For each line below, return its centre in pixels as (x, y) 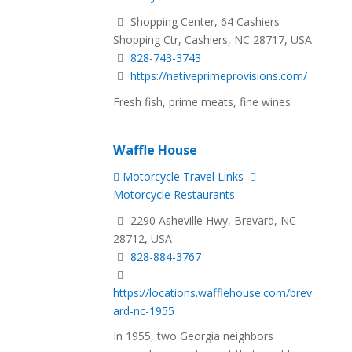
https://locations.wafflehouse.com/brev (213, 292)
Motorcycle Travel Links (182, 176)
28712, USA (143, 238)
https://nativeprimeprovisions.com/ (219, 75)
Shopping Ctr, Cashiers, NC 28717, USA (213, 39)
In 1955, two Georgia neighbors (194, 336)
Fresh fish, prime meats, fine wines (202, 101)
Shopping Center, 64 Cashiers (204, 21)
